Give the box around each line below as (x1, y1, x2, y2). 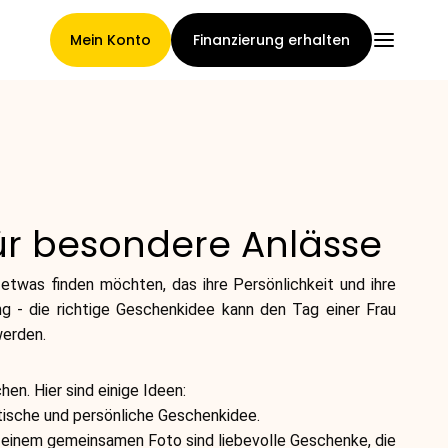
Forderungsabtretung (10, 295, 290, 331)
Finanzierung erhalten (193, 30, 350, 50)
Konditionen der (10, 255, 218, 291)
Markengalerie (10, 384, 194, 420)
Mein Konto (70, 30, 151, 50)
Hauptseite (10, 166, 153, 202)
